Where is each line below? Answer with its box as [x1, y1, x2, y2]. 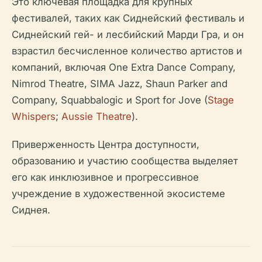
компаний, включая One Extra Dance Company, [12, 61, 236, 74]
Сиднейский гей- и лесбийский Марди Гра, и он [12, 29, 244, 41]
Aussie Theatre [61, 111, 132, 123]
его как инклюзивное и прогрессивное [12, 171, 199, 184]
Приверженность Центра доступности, [12, 139, 199, 151]
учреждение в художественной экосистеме [12, 188, 225, 200]
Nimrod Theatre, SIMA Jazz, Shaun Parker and [12, 78, 227, 90]
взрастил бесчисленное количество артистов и [12, 45, 242, 57]
